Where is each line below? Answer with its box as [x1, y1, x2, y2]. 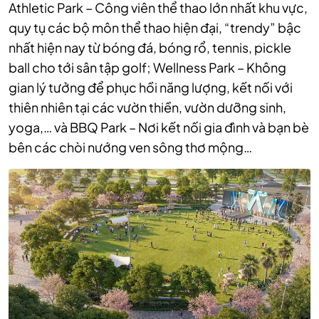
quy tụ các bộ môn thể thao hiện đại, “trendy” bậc [9, 19, 301, 36]
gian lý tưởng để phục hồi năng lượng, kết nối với [9, 79, 293, 96]
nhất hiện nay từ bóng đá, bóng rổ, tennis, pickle [9, 39, 291, 56]
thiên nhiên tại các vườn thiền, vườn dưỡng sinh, [9, 99, 286, 116]
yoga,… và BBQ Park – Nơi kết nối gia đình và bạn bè [9, 119, 309, 136]
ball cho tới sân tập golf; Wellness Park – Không [9, 59, 286, 76]
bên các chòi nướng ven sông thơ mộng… [9, 139, 252, 156]
